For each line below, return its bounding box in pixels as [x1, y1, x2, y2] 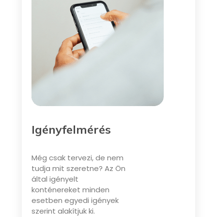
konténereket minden [31, 184, 109, 195]
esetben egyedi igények [31, 195, 119, 205]
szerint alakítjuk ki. [31, 205, 95, 216]
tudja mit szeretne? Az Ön [31, 163, 125, 173]
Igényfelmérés [31, 122, 111, 137]
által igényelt [31, 173, 78, 184]
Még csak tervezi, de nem [31, 152, 124, 163]
